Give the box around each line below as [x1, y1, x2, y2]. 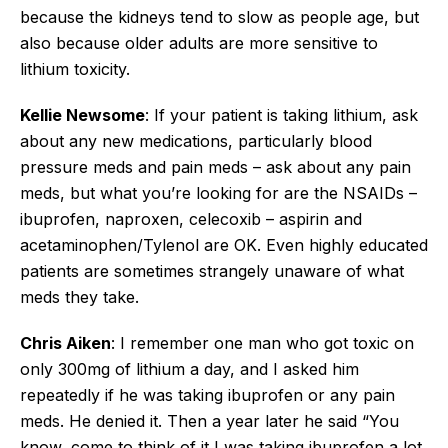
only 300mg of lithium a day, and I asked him [20, 358, 359, 379]
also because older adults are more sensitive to [20, 32, 378, 53]
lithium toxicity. [20, 58, 135, 79]
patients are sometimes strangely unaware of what [20, 260, 404, 281]
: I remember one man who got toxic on [111, 332, 414, 353]
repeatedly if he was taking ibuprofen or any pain [20, 384, 395, 405]
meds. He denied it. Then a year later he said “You [20, 410, 399, 431]
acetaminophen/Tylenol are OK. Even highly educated [20, 234, 428, 255]
